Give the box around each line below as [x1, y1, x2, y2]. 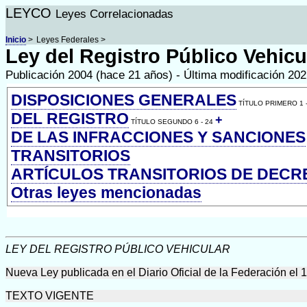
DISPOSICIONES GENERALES [11, 91, 236, 109]
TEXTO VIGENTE [5, 290, 94, 302]
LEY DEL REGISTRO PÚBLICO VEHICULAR [5, 243, 230, 255]
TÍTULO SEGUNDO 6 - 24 [131, 118, 213, 125]
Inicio [5, 35, 26, 45]
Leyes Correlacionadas [56, 8, 173, 21]
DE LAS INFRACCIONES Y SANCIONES [11, 128, 306, 146]
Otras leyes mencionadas [11, 184, 201, 201]
